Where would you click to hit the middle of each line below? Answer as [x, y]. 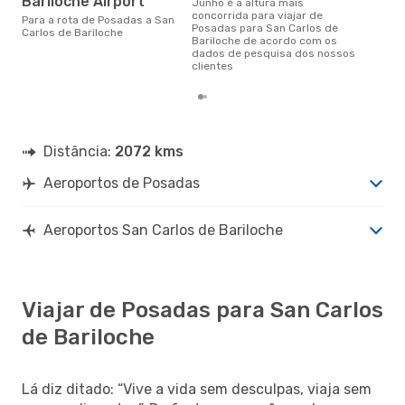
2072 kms [149, 151]
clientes [212, 66]
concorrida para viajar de [257, 15]
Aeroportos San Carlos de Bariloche [163, 230]
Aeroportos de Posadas [122, 183]
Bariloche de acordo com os [264, 40]
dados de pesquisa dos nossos [273, 53]
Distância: [79, 151]
